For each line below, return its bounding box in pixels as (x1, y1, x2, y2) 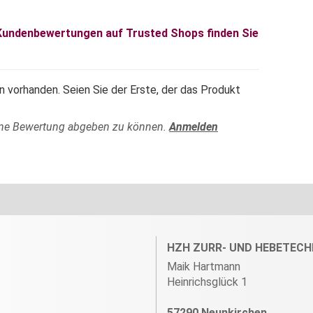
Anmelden (169, 120, 218, 133)
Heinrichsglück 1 (167, 275, 247, 289)
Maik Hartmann (167, 260, 240, 273)
